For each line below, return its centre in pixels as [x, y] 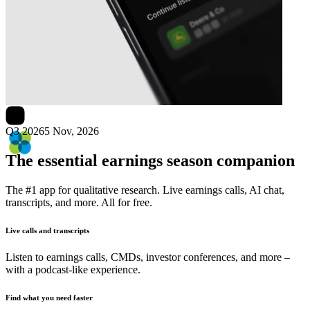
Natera [67, 82]
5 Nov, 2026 [72, 131]
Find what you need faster [49, 298]
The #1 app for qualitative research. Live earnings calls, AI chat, [145, 190]
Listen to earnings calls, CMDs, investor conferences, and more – [148, 257]
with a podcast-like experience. [73, 270]
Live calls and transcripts [47, 230]
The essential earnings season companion [150, 160]
